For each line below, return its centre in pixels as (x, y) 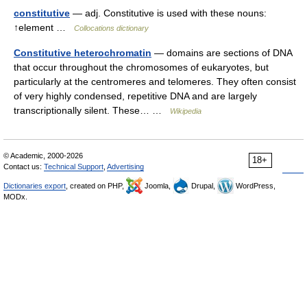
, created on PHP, (96, 186)
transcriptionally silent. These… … (92, 110)
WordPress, (255, 186)
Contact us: (24, 167)
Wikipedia (186, 111)
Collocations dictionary (111, 28)
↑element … (44, 27)
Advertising (125, 167)
